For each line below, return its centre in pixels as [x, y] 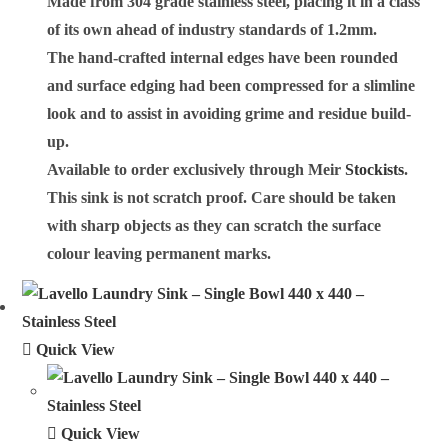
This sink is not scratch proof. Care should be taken [222, 197]
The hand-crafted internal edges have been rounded [223, 57]
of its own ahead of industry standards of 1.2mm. [212, 29]
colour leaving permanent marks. [159, 253]
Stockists [375, 169]
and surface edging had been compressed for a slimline [231, 85]
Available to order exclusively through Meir [196, 169]
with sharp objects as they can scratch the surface [214, 225]
